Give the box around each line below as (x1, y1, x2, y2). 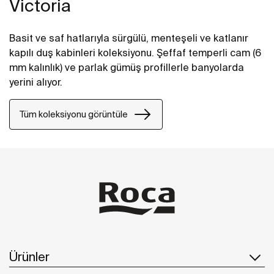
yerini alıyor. (9, 76, 62, 88)
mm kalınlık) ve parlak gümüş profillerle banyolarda (9, 62, 244, 73)
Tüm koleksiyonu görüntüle (20, 109, 128, 119)
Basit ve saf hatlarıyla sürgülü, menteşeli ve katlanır (9, 32, 248, 44)
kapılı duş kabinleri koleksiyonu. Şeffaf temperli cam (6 (9, 47, 261, 59)
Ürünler (9, 249, 50, 264)
